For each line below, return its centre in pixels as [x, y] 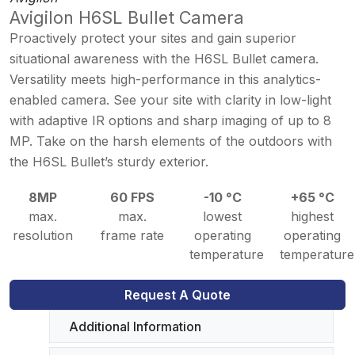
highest [313, 216]
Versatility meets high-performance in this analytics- [165, 79]
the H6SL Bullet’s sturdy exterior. [109, 162]
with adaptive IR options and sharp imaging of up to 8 [170, 120]
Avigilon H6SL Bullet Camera [127, 17]
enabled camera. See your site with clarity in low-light [170, 100]
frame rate [133, 235]
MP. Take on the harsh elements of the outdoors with [171, 141]
